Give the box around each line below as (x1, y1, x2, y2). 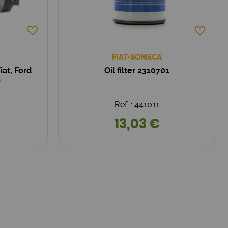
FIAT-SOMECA (111, 52, 162, 62)
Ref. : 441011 (114, 99, 159, 109)
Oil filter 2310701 (104, 65, 169, 75)
